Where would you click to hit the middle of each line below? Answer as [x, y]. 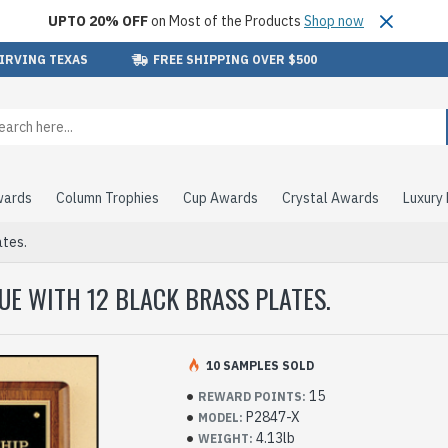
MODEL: [221, 417]
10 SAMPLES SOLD [260, 365]
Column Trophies [107, 197]
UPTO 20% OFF [98, 20]
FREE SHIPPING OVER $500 [234, 59]
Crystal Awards [330, 197]
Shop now [334, 20]
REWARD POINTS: [252, 396]
